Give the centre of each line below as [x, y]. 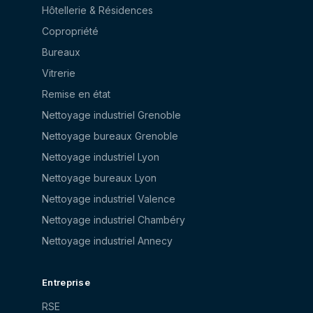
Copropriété [70, 31]
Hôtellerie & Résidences [97, 10]
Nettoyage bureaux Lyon [99, 178]
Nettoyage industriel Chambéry [114, 220]
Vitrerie [59, 73]
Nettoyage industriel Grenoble [111, 115]
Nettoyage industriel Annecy [107, 241]
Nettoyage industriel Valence [109, 199]
